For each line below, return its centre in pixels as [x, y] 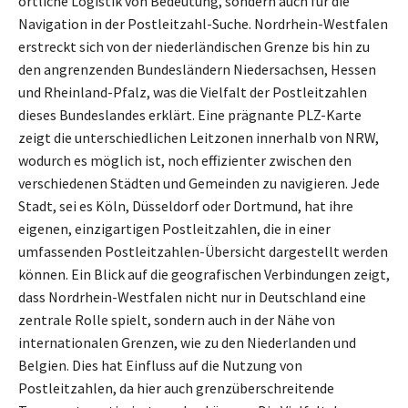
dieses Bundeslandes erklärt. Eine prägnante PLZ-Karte [190, 114]
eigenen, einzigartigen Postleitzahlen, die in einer [174, 228]
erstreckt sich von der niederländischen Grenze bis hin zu [194, 46]
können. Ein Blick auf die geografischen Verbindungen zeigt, [204, 274]
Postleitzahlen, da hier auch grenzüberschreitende [176, 388]
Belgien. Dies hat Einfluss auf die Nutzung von [160, 365]
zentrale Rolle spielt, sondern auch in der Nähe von [177, 319]
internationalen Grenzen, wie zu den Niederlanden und [187, 342]
